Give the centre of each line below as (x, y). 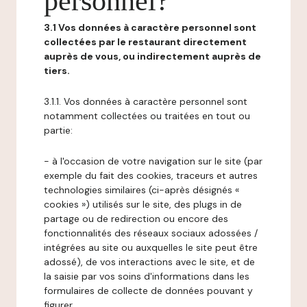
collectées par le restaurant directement (145, 42)
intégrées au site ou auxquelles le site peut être (151, 247)
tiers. (57, 71)
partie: (58, 130)
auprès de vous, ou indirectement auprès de (152, 56)
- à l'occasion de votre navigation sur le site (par (153, 161)
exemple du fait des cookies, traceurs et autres (151, 175)
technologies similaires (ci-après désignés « (142, 190)
